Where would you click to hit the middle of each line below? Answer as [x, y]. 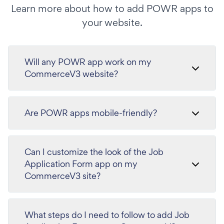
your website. [112, 22]
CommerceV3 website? [71, 74]
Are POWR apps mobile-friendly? [91, 113]
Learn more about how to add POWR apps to [112, 8]
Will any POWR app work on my [88, 62]
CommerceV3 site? [62, 176]
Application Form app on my [81, 164]
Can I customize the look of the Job [94, 152]
